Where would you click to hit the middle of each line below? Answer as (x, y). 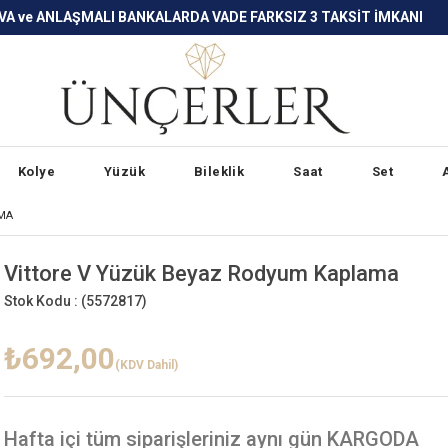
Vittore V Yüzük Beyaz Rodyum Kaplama (201, 273)
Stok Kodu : (42, 300)
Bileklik (219, 171)
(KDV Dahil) (146, 364)
